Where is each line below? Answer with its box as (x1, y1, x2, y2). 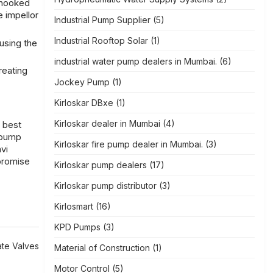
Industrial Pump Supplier (54, 15, 151, 25)
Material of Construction (54, 243, 150, 253)
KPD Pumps (54, 222, 101, 232)
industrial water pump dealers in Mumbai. (54, 56, 217, 66)
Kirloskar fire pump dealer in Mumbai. (54, 139, 203, 149)
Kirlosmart (54, 201, 93, 211)
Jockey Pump (54, 77, 110, 87)
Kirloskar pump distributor (54, 180, 157, 191)
